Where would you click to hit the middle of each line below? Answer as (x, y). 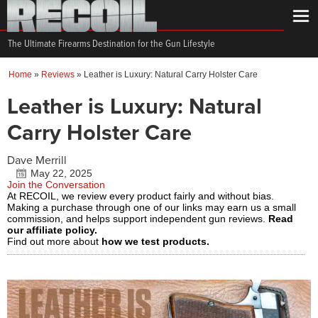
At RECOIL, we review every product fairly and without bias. (141, 196)
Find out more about (54, 241)
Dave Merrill (37, 160)
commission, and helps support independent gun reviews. (138, 219)
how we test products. (155, 241)
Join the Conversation (56, 185)
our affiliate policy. (52, 230)
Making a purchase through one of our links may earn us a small (152, 207)
